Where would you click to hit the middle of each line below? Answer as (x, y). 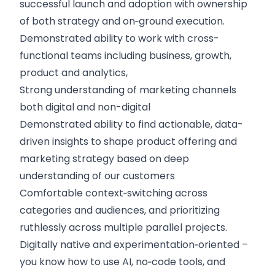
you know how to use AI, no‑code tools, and (122, 262)
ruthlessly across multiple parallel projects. (123, 227)
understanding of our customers (97, 176)
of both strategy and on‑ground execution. (122, 21)
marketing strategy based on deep (104, 159)
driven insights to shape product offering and (128, 141)
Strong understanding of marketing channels (128, 90)
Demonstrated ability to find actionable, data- (131, 124)
